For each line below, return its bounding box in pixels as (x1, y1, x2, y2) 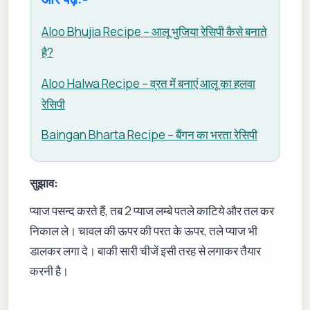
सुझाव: (30, 175, 59, 192)
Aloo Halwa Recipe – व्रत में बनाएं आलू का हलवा (42, 75, 256, 91)
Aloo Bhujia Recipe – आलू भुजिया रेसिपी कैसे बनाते (42, 24, 268, 40)
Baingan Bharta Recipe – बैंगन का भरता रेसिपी (42, 127, 258, 143)
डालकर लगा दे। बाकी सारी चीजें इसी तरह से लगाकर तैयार (30, 243, 262, 259)
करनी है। (30, 263, 69, 280)
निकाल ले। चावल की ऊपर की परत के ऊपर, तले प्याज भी (30, 223, 258, 239)
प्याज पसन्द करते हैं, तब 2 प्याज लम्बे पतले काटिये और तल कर (30, 203, 275, 219)
